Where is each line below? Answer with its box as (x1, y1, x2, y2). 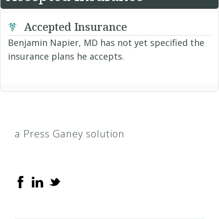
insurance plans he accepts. (8, 50, 124, 62)
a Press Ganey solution (15, 127, 125, 140)
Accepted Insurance (21, 19, 127, 34)
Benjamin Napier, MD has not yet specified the (8, 36, 204, 48)
